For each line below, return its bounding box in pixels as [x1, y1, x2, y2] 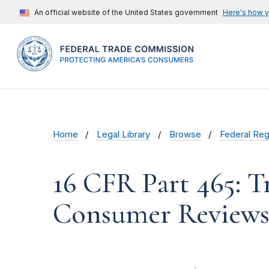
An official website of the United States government [34, 8, 218, 17]
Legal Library [97, 129, 151, 141]
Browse [169, 129, 201, 141]
